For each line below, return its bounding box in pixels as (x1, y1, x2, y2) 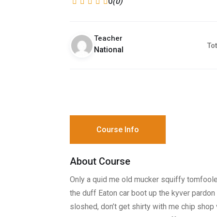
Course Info (96, 125, 139, 134)
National (94, 45, 124, 54)
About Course (70, 155, 130, 167)
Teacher (94, 34, 123, 43)
